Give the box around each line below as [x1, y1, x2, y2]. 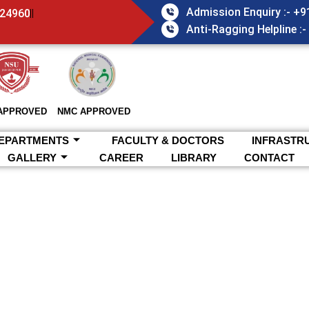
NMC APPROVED [57, 106, 131, 117]
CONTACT [244, 151, 295, 163]
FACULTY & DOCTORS [112, 134, 224, 146]
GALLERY [8, 151, 57, 163]
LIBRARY [171, 151, 217, 163]
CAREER [99, 151, 143, 163]
